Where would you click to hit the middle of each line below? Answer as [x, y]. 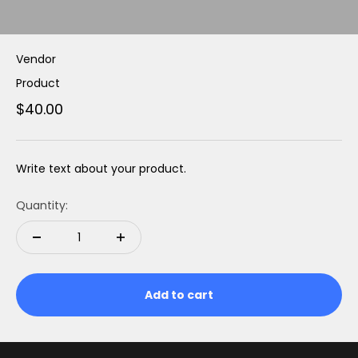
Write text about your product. [101, 169]
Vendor [36, 60]
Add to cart [179, 295]
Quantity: [42, 206]
